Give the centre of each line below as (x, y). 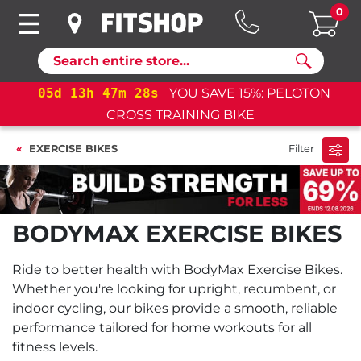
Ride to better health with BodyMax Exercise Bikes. (177, 269)
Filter (303, 149)
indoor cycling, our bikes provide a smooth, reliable (175, 308)
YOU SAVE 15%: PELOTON (249, 93)
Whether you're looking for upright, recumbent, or (174, 288)
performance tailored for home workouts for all (162, 327)
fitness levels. (55, 346)
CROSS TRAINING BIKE (180, 115)
